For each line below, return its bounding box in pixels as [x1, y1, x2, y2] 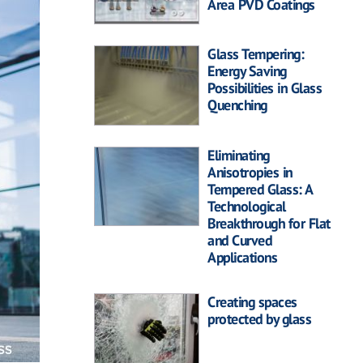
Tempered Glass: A [207, 179, 313, 199]
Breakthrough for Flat [207, 213, 331, 233]
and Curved [207, 230, 271, 250]
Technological [207, 196, 286, 216]
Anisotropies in [207, 162, 293, 181]
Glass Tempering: [207, 45, 304, 64]
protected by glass [207, 309, 311, 328]
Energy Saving [207, 62, 287, 81]
